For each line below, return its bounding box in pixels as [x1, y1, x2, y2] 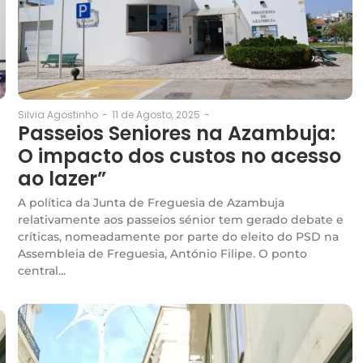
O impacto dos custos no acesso [18, 142, 341, 169]
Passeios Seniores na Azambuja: [18, 119, 335, 147]
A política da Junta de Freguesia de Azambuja [18, 194, 284, 210]
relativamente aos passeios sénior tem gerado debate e [18, 211, 344, 227]
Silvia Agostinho [18, 107, 98, 122]
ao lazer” [18, 164, 106, 192]
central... [18, 263, 66, 278]
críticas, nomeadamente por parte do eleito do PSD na [18, 228, 339, 244]
